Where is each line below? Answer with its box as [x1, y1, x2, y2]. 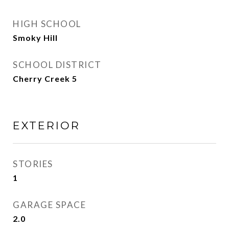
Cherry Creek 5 [13, 74, 77, 83]
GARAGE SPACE [13, 199, 86, 210]
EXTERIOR [13, 119, 80, 132]
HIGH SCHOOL [13, 18, 81, 29]
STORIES [13, 158, 53, 169]
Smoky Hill [13, 33, 58, 42]
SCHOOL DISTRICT [13, 59, 102, 70]
